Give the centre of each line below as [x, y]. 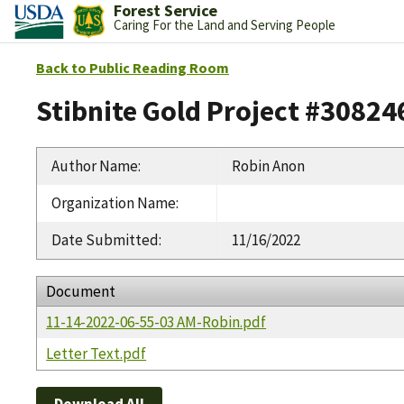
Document [81, 291]
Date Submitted [105, 239]
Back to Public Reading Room [133, 68]
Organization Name [114, 202]
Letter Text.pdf [96, 353]
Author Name [95, 165]
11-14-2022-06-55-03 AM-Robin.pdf [156, 321]
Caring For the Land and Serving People [224, 25]
